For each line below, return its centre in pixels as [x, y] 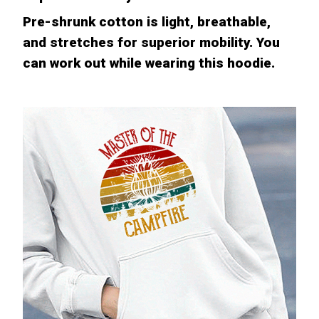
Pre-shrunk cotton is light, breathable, [147, 21]
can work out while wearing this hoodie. [149, 63]
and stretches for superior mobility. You [151, 42]
